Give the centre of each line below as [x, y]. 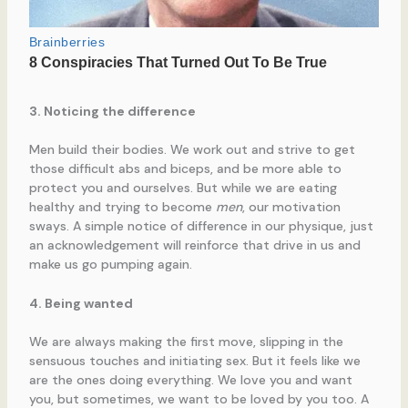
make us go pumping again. [110, 264]
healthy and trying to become [122, 206]
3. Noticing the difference [112, 111]
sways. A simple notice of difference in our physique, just [201, 225]
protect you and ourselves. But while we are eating [183, 187]
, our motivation [291, 206]
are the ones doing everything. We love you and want [190, 379]
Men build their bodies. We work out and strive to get [192, 149]
